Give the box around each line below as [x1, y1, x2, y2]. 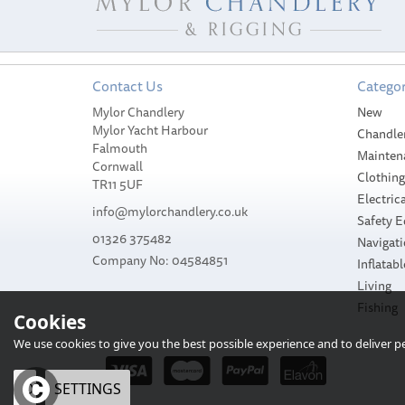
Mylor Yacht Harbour [92, 119, 208, 140]
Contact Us [92, 73, 163, 98]
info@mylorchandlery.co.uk [92, 201, 248, 221]
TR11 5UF [92, 174, 143, 194]
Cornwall [92, 155, 143, 176]
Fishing [356, 297, 398, 317]
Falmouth [92, 137, 147, 158]
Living [356, 275, 391, 296]
